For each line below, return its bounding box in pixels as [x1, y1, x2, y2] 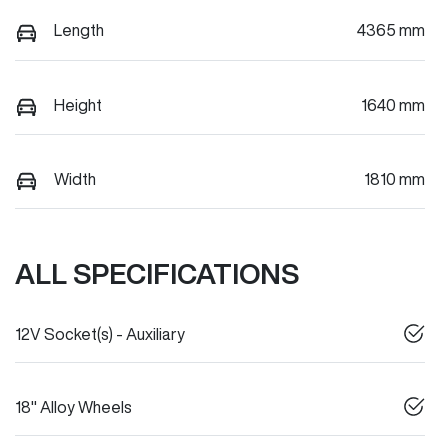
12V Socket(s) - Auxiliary [15, 326, 185, 343]
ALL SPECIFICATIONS [15, 259, 299, 289]
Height [54, 96, 102, 113]
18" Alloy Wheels [15, 399, 132, 416]
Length [54, 22, 104, 39]
